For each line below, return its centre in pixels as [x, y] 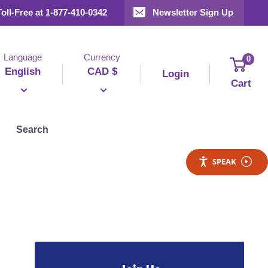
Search [32, 129]
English [23, 71]
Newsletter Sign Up [193, 12]
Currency [102, 57]
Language [23, 57]
